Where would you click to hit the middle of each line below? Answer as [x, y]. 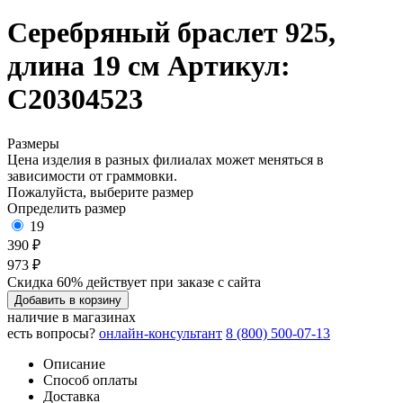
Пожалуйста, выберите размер [100, 192]
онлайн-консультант [161, 333]
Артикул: [229, 66]
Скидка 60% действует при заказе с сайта [134, 282]
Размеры [33, 143]
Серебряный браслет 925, [171, 33]
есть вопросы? [51, 333]
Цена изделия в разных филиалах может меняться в [166, 159]
